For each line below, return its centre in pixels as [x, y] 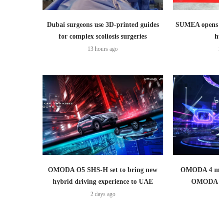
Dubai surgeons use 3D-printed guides [103, 24]
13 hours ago [103, 49]
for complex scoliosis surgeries [103, 36]
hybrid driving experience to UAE [103, 182]
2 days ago [103, 194]
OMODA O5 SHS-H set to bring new [103, 170]
